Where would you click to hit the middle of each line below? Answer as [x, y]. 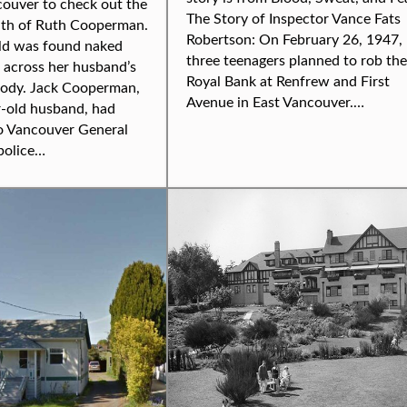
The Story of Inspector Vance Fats [293, 18]
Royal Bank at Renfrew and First [288, 80]
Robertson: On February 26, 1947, [294, 39]
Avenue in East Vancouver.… [275, 101]
